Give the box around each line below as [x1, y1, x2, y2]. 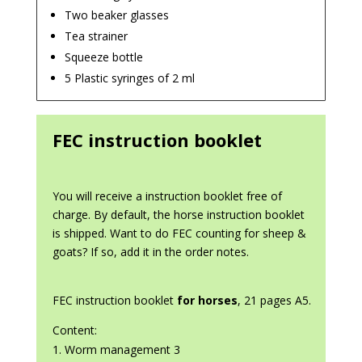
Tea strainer [64, 28, 128, 44]
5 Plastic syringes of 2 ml [64, 70, 195, 86]
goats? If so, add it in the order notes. [52, 244, 249, 260]
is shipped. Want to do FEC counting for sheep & [52, 225, 306, 242]
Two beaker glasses [64, 7, 169, 23]
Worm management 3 [64, 342, 180, 358]
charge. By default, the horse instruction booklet [52, 207, 305, 223]
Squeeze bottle [64, 49, 143, 65]
